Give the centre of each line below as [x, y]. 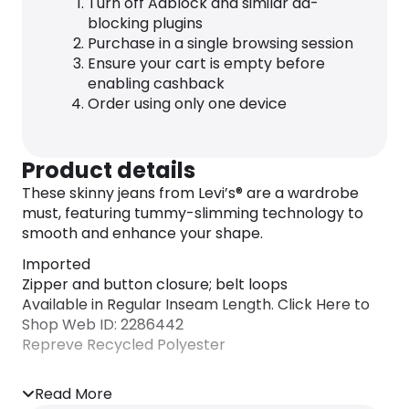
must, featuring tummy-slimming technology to [193, 214]
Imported [56, 265]
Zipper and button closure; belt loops [155, 285]
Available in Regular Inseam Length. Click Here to [196, 305]
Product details [109, 171]
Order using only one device [187, 104]
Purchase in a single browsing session [220, 44]
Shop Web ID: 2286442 [103, 325]
